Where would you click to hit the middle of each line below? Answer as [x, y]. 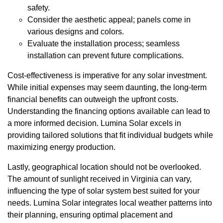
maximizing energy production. [61, 147]
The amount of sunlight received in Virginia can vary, [100, 179]
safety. [39, 7]
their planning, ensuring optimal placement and [90, 215]
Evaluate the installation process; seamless [104, 43]
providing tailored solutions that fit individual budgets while [110, 135]
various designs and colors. [76, 31]
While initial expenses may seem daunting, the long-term [107, 87]
